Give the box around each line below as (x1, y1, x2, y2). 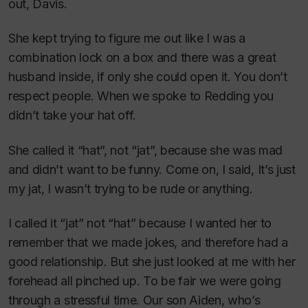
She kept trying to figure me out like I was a (8, 31, 245, 45)
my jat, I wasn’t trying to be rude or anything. (8, 181, 253, 196)
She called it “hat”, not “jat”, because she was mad (8, 142, 283, 157)
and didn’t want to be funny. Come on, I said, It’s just (8, 162, 296, 177)
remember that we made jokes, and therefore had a (8, 235, 288, 250)
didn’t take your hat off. (8, 108, 137, 122)
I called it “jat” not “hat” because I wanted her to (8, 216, 272, 230)
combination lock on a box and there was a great (8, 50, 276, 65)
